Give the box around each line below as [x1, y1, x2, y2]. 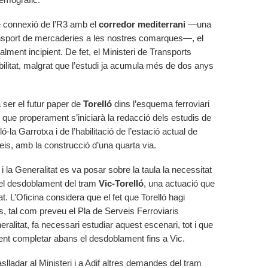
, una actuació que [144, 178, 215, 188]
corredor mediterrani [99, 19, 185, 29]
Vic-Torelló [99, 178, 144, 188]
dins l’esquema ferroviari [114, 99, 209, 109]
